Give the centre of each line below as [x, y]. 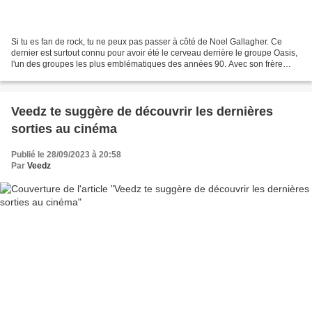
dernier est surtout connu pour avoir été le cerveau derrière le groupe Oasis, [154, 53]
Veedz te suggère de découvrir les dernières [142, 111]
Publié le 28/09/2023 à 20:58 [66, 154]
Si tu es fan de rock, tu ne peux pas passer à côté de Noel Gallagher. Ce [147, 41]
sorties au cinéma [64, 128]
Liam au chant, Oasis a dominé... [73, 75]
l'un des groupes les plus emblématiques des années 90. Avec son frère [147, 64]
